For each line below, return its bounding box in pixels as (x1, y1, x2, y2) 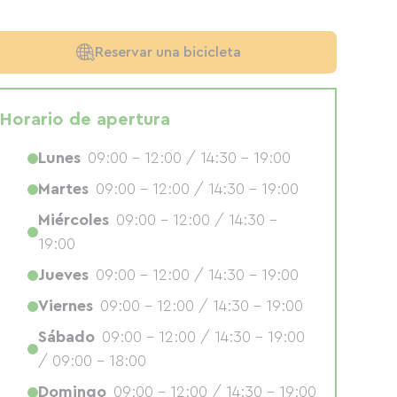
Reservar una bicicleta (94, 45, 241, 59)
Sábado (38, 329, 96, 345)
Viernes (38, 298, 94, 314)
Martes (38, 181, 90, 197)
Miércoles (38, 212, 110, 228)
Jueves (38, 267, 90, 283)
